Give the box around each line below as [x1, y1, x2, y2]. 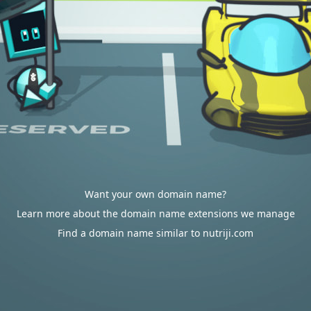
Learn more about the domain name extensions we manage [16, 207, 295, 220]
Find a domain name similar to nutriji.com [58, 226, 253, 239]
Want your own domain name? [85, 187, 226, 201]
